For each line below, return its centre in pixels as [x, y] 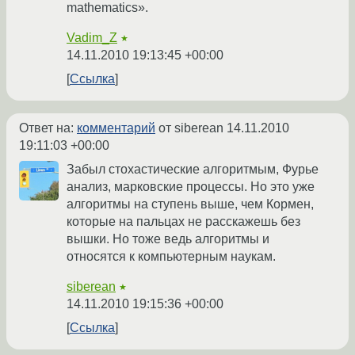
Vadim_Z [92, 38]
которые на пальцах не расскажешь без [183, 222]
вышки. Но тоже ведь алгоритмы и [168, 239]
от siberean [191, 128]
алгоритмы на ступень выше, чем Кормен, [190, 204]
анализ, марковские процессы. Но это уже [191, 187]
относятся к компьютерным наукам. [171, 257]
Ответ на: [48, 128]
